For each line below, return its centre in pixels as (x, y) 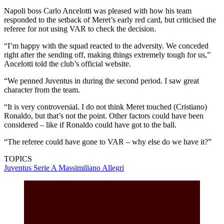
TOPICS (18, 158)
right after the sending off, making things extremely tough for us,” (107, 54)
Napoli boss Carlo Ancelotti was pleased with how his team (98, 10)
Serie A (46, 167)
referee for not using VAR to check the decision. (80, 28)
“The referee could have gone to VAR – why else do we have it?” (108, 141)
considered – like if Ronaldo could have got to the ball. (90, 124)
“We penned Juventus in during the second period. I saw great (101, 80)
